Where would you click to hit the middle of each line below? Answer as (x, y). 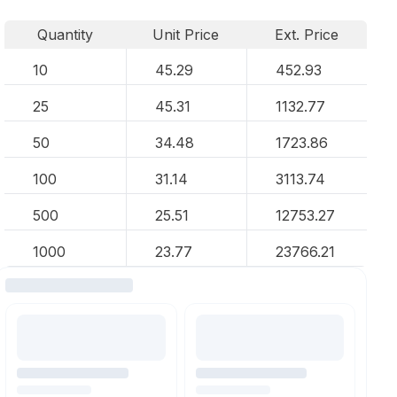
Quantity (65, 35)
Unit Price (186, 35)
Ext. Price (307, 35)
